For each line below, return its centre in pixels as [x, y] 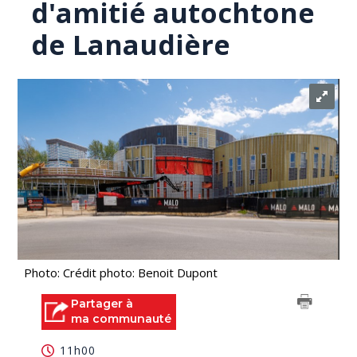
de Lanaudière [131, 45]
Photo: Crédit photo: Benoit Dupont [121, 273]
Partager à [102, 304]
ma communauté [122, 319]
